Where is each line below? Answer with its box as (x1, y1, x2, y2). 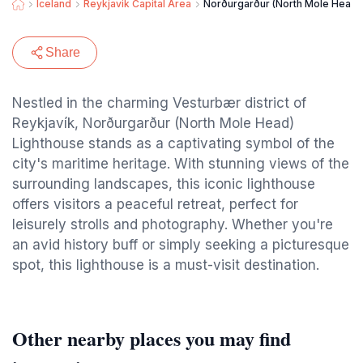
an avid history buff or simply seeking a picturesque (12, 237, 349, 253)
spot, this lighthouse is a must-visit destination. (12, 257, 319, 273)
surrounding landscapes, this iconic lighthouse (12, 176, 315, 192)
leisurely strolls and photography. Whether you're (12, 216, 333, 233)
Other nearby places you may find (12, 324, 291, 352)
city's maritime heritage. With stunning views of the (12, 156, 349, 172)
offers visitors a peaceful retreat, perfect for (12, 196, 298, 212)
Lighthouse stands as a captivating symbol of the (12, 135, 335, 152)
